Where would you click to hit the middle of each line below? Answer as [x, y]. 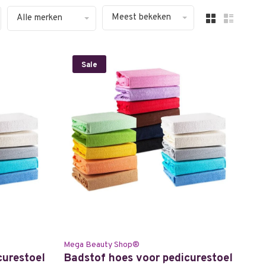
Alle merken [39, 18]
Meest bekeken [141, 18]
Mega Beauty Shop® [102, 245]
